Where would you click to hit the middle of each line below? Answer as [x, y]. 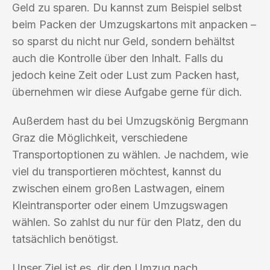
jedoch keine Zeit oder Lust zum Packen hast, [126, 75]
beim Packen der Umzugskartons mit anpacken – [134, 24]
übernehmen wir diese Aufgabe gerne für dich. [127, 92]
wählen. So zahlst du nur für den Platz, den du [127, 222]
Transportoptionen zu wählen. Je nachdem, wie [130, 154]
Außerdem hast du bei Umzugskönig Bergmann [130, 121]
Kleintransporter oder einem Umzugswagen [120, 205]
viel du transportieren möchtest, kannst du [117, 171]
